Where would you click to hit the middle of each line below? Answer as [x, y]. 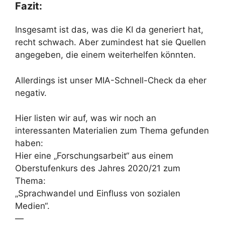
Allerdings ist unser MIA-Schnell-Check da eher [111, 80]
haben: [29, 143]
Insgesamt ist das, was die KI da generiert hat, [109, 30]
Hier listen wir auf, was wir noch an [86, 118]
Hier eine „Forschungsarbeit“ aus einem [94, 156]
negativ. [31, 93]
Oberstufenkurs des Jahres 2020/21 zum [98, 168]
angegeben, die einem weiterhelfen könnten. [105, 55]
